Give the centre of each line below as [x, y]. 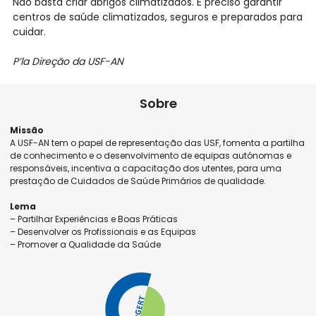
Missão [27, 130]
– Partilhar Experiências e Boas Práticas [94, 219]
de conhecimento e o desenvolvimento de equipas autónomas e [151, 156]
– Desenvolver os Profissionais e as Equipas [103, 232]
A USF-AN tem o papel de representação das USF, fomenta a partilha [158, 143]
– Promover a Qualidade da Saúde [86, 245]
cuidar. [29, 32]
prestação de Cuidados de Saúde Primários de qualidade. [138, 181]
